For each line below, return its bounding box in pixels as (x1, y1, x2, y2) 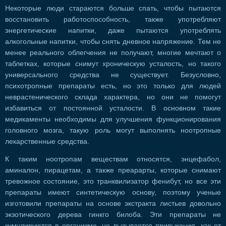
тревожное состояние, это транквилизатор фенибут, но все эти (5, 178, 221, 186)
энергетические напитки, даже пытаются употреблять (5, 26, 221, 34)
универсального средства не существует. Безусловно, (5, 71, 221, 79)
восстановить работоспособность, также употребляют (5, 15, 221, 23)
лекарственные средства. (5, 137, 89, 145)
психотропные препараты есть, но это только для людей (5, 82, 221, 90)
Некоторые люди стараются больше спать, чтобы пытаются (5, 4, 221, 12)
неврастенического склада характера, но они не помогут (5, 93, 221, 101)
